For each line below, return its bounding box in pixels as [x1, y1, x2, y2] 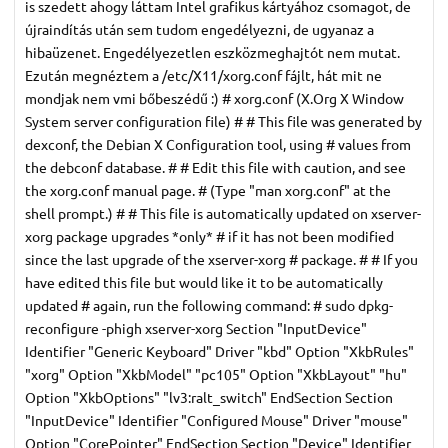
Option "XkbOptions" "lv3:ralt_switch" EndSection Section [25, 387, 393, 406]
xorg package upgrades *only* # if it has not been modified [25, 226, 394, 245]
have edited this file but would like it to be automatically [25, 272, 383, 291]
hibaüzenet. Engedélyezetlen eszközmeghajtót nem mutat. [25, 42, 400, 61]
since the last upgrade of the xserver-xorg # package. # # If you [25, 249, 418, 268]
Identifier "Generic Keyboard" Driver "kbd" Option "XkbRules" [25, 341, 414, 360]
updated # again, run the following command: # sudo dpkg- [25, 295, 393, 314]
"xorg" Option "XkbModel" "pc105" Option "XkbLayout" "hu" [25, 364, 407, 383]
